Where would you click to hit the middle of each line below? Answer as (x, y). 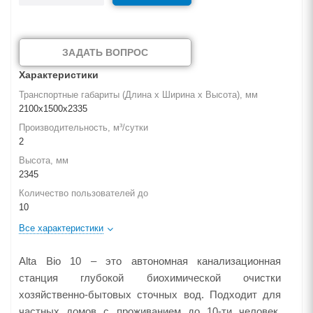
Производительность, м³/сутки (83, 128)
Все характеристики (61, 228)
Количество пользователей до (83, 193)
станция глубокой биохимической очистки (150, 278)
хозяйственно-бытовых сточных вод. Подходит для (150, 294)
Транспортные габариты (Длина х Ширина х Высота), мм (138, 95)
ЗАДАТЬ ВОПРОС (105, 52)
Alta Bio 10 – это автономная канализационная (150, 261)
